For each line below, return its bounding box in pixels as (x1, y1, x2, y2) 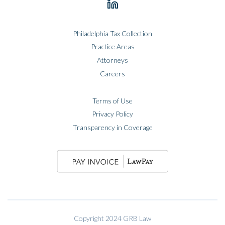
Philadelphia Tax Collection (73, 29, 152, 38)
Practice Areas (90, 42, 135, 51)
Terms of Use (92, 96, 133, 105)
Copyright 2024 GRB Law (74, 213, 151, 222)
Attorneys (97, 56, 128, 65)
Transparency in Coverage (72, 123, 153, 132)
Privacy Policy (92, 109, 133, 119)
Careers (100, 69, 125, 78)
